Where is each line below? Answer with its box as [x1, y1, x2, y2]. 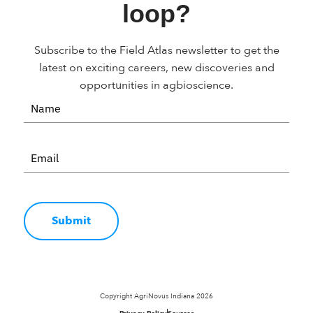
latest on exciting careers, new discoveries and [38, 59, 275, 75]
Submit [52, 212, 91, 228]
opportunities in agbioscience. [80, 77, 233, 93]
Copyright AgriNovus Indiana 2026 [100, 291, 213, 301]
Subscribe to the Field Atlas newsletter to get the [34, 42, 279, 58]
